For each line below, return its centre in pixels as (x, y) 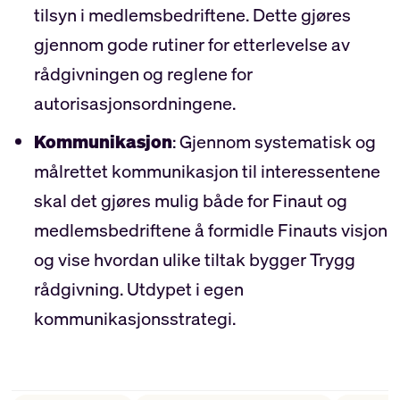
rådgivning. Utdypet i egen (138, 289)
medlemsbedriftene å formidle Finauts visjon (210, 230)
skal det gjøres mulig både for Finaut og (190, 201)
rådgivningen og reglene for (143, 74)
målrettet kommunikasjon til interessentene (207, 171)
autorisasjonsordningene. (134, 104)
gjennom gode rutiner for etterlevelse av (192, 45)
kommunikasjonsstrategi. (134, 319)
